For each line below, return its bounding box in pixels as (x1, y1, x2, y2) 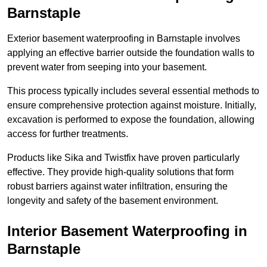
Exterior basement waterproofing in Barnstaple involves (7, 33, 240, 44)
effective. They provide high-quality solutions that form (7, 167, 234, 178)
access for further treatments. (7, 129, 128, 139)
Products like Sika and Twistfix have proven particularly (7, 153, 240, 163)
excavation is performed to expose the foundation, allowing (7, 114, 254, 125)
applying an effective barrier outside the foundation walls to (7, 48, 254, 58)
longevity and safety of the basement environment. (7, 195, 218, 206)
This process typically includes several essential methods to (7, 86, 259, 97)
